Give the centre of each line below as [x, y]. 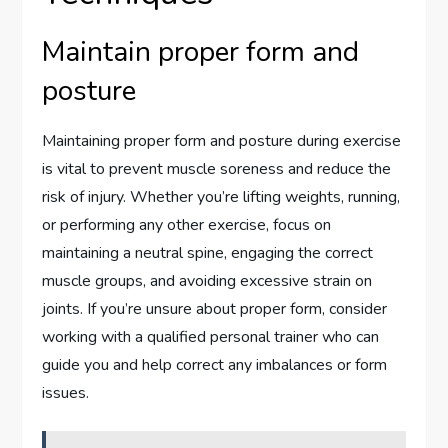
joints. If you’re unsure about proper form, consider [215, 309]
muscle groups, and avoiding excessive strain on [207, 281]
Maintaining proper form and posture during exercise [222, 141]
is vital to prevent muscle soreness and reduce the [217, 169]
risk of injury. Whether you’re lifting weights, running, [221, 197]
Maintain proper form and [201, 52]
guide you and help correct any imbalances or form [215, 365]
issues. [66, 393]
